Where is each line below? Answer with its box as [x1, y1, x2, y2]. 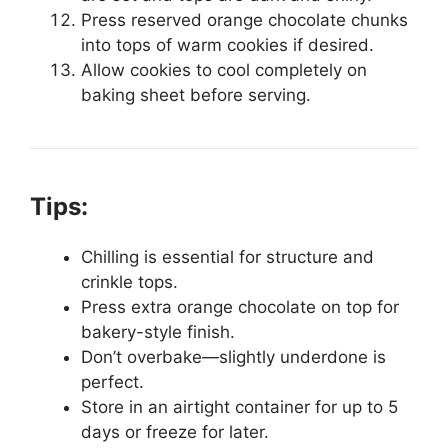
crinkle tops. [81, 272, 178, 292]
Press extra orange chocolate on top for [81, 297, 399, 317]
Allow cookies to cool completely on [81, 60, 367, 80]
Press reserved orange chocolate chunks [81, 10, 408, 30]
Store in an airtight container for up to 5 [81, 397, 398, 417]
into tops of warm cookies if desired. [81, 35, 374, 55]
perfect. [81, 372, 144, 392]
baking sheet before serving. [81, 85, 311, 105]
